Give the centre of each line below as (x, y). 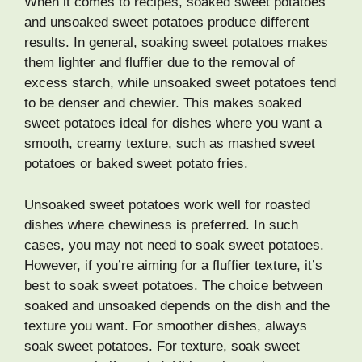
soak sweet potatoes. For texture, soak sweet (162, 346)
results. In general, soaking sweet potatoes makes (176, 43)
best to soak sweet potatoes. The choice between (173, 285)
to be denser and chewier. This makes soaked (163, 103)
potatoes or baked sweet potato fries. (136, 164)
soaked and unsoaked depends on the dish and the (177, 305)
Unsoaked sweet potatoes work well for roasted (167, 204)
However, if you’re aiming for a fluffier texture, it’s (173, 265)
